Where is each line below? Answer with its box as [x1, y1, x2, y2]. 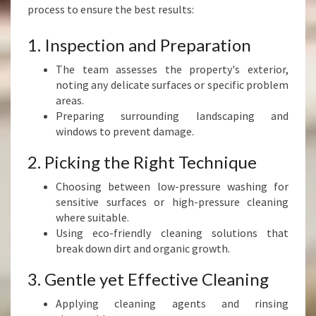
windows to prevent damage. [56, 124, 194, 138]
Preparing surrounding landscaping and [56, 109, 288, 123]
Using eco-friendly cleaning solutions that [56, 226, 288, 240]
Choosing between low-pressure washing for [56, 179, 288, 193]
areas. [56, 93, 84, 107]
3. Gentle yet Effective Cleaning [28, 269, 269, 289]
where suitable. [56, 210, 129, 224]
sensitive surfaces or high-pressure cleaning [56, 195, 288, 209]
